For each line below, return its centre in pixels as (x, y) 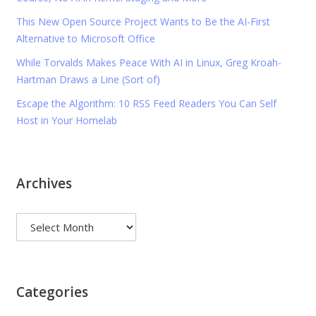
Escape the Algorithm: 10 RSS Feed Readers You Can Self (146, 104)
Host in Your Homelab (66, 121)
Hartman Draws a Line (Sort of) (88, 80)
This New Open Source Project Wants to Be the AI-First (143, 22)
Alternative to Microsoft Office (85, 39)
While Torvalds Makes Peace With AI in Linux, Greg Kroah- (148, 63)
